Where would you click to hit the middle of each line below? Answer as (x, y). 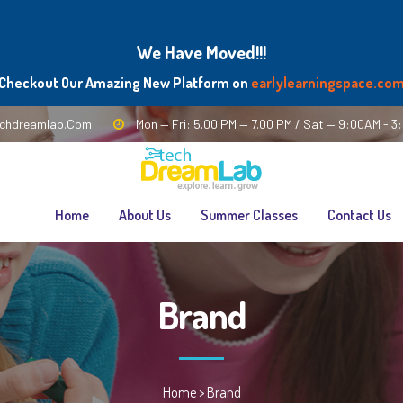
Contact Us (359, 215)
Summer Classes (249, 215)
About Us (145, 215)
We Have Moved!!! (201, 52)
